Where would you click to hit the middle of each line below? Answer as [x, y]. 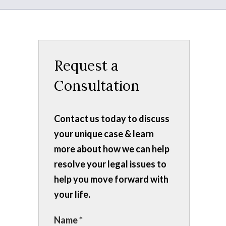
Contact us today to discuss [112, 119]
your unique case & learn [104, 134]
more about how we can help [112, 149]
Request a [86, 66]
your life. [72, 194]
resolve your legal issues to [110, 164]
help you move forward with [111, 179]
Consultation [97, 86]
